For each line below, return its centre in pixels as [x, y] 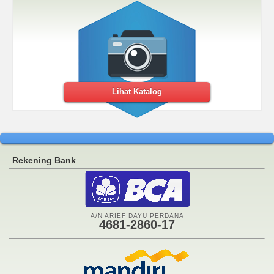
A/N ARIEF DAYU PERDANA [137, 215]
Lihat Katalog [137, 91]
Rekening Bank [44, 160]
